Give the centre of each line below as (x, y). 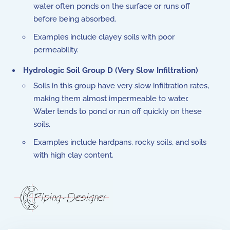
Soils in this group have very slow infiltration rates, (121, 86)
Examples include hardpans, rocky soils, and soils (120, 142)
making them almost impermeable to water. (112, 99)
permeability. (56, 50)
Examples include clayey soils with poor (104, 37)
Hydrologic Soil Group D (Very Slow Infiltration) (111, 70)
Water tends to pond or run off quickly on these (118, 111)
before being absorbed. (75, 19)
